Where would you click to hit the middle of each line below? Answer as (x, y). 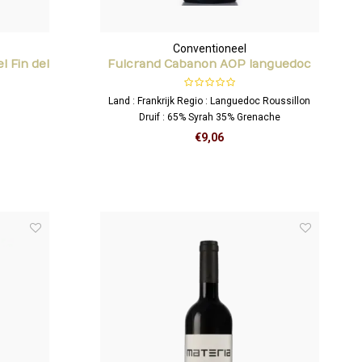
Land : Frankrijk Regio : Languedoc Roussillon (210, 101)
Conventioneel (209, 48)
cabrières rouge (210, 80)
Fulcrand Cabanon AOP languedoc (210, 64)
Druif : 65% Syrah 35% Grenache (209, 117)
